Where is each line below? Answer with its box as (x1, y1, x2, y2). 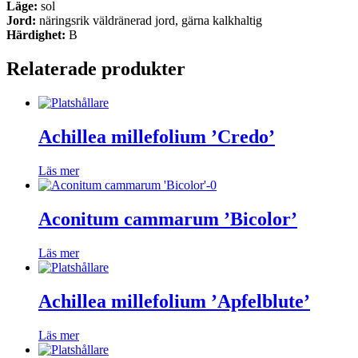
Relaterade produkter (6, 58, 185, 80)
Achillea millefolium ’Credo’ (38, 126, 275, 148)
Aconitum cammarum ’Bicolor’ (38, 208, 297, 229)
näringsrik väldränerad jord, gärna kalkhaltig (36, 14, 262, 28)
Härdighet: (6, 28, 66, 42)
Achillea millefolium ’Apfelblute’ (38, 290, 310, 312)
